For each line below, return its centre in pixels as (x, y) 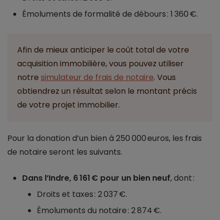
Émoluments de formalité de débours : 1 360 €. (110, 14)
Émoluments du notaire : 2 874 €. (99, 211)
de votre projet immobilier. (69, 105)
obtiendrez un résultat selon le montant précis (107, 91)
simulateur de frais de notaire (97, 78)
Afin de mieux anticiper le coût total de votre (103, 50)
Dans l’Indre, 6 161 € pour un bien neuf (96, 178)
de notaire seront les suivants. (65, 152)
